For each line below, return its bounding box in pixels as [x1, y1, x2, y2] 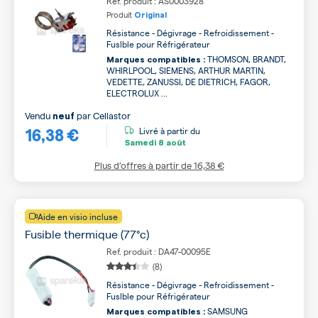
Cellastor [93, 109, 131, 121]
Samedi [125, 138, 156, 147]
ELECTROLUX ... [106, 87, 168, 99]
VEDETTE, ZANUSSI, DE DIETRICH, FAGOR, [106, 76, 270, 87]
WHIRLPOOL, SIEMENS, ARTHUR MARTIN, [106, 65, 265, 76]
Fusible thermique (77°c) [25, 226, 149, 241]
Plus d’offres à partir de [94, 159, 194, 171]
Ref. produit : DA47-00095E [106, 246, 211, 257]
